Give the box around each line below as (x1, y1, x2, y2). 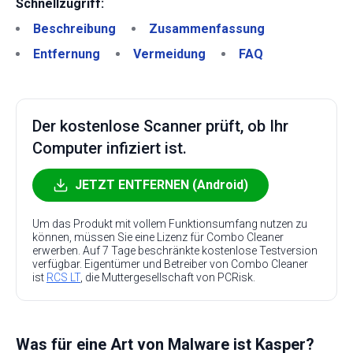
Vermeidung (133, 46, 206, 61)
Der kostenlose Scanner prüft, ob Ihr (32, 117, 288, 136)
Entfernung (33, 46, 100, 61)
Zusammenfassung (149, 21, 265, 36)
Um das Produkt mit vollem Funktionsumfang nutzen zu (32, 217, 307, 230)
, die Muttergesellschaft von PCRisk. (80, 271, 255, 284)
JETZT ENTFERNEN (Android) (75, 177, 248, 192)
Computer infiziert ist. (32, 139, 187, 158)
